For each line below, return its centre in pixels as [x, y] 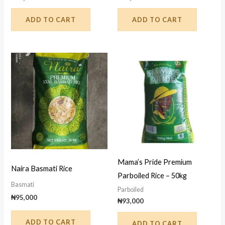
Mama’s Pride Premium [155, 162]
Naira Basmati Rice [42, 169]
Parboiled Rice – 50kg [152, 175]
